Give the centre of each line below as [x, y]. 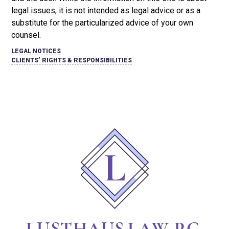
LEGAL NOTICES [36, 51]
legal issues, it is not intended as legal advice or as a [106, 11]
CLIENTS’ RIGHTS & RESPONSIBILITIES [72, 61]
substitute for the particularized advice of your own [102, 23]
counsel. [26, 35]
